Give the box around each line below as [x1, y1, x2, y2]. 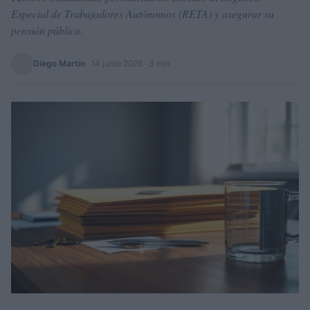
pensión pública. [11, 23, 83, 37]
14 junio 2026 [91, 58, 143, 69]
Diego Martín [33, 58, 85, 69]
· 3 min [143, 58, 170, 69]
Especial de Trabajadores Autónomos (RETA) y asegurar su [11, 6, 274, 21]
